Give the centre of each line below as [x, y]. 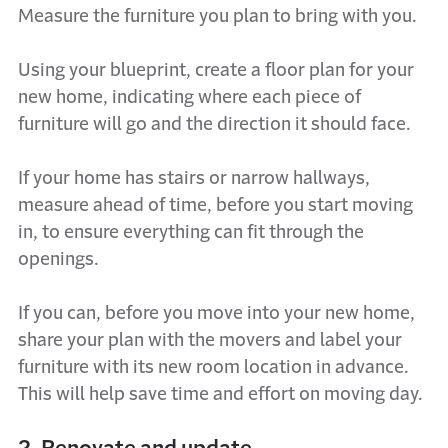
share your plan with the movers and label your [210, 340]
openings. [58, 259]
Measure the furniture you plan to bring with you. [217, 16]
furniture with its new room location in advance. [213, 367]
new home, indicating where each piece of [189, 97]
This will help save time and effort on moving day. [220, 394]
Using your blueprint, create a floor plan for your [216, 70]
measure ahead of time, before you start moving [215, 205]
